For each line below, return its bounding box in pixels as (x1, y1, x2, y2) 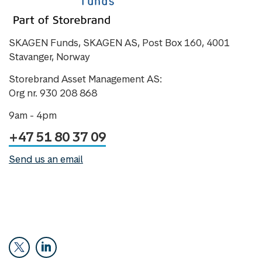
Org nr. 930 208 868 (9, 86, 97, 99)
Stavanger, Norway (9, 50, 90, 63)
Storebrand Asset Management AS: (9, 72, 162, 85)
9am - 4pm (9, 108, 57, 122)
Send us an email (9, 152, 83, 166)
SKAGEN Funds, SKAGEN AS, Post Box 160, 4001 (9, 36, 230, 49)
